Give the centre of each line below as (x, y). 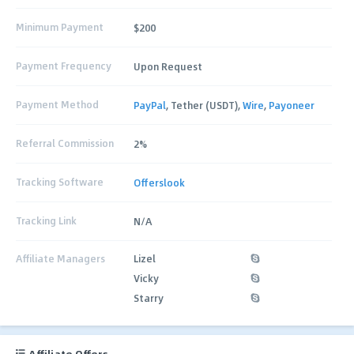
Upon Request (168, 66)
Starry (149, 298)
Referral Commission (65, 143)
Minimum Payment (60, 27)
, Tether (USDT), (205, 105)
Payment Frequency (64, 66)
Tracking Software (60, 182)
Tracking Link (46, 221)
